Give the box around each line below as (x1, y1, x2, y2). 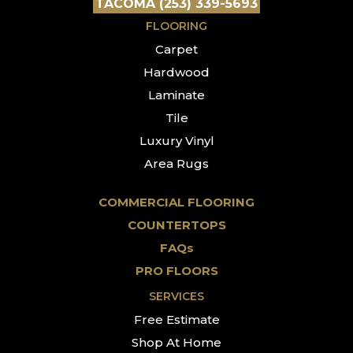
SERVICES (149, 288, 204, 303)
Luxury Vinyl (139, 132, 214, 148)
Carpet (155, 41, 198, 57)
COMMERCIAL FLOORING (98, 194, 255, 210)
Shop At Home (132, 334, 221, 350)
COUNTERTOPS (127, 217, 226, 232)
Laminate (148, 87, 205, 102)
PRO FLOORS (135, 262, 218, 278)
